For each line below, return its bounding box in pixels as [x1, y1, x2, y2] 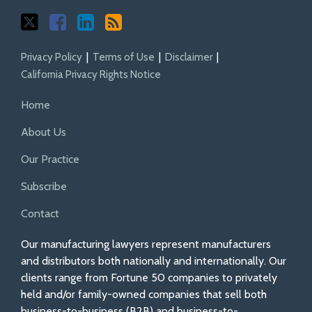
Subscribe [21, 180, 67, 194]
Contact [21, 207, 59, 221]
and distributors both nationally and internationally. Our [21, 254, 286, 268]
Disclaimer [165, 51, 212, 64]
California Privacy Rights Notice [21, 68, 161, 81]
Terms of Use [93, 51, 155, 64]
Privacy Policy [21, 51, 82, 64]
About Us [21, 125, 66, 139]
